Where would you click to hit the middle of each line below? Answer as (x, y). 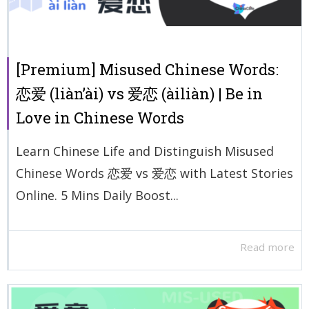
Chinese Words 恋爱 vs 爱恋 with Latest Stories (154, 173)
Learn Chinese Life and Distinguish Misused (145, 151)
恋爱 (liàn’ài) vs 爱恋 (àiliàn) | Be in (139, 93)
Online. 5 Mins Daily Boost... (97, 195)
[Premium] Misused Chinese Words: (147, 69)
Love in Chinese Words (100, 117)
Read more (267, 247)
